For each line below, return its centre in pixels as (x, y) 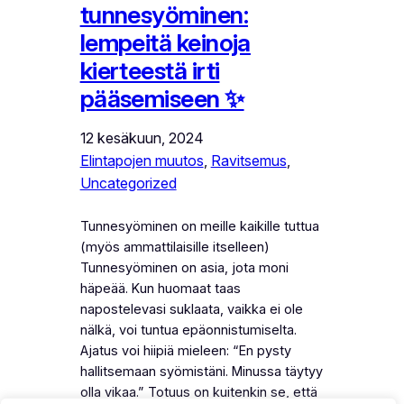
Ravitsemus (248, 160)
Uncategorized (128, 183)
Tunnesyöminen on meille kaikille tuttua (199, 226)
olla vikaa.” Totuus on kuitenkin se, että (198, 392)
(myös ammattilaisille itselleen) (174, 247)
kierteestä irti (150, 70)
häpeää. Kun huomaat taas (160, 288)
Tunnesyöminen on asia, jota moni (184, 267)
